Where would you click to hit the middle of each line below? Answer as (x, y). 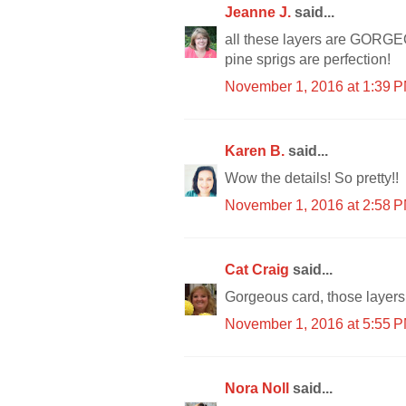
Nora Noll (259, 388)
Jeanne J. (260, 12)
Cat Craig (259, 269)
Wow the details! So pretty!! (312, 178)
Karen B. (256, 150)
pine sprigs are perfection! (308, 59)
